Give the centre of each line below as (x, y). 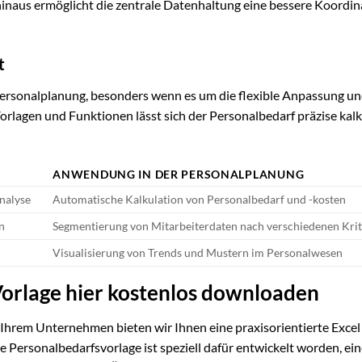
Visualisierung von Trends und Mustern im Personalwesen (198, 253)
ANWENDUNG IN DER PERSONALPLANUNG (179, 175)
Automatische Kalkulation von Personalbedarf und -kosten (200, 200)
